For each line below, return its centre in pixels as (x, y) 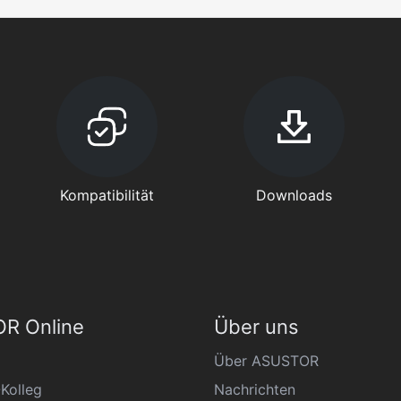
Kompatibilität (107, 195)
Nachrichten (255, 389)
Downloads (294, 195)
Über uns (256, 327)
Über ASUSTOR (266, 361)
